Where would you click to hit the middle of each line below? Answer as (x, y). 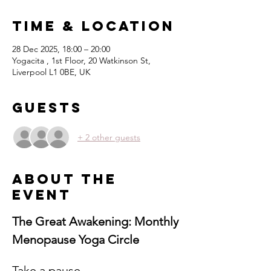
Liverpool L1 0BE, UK (51, 72)
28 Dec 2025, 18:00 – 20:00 (61, 49)
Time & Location (93, 26)
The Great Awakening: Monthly (97, 221)
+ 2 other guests (109, 137)
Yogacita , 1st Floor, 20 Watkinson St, (81, 60)
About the (64, 179)
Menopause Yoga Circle (76, 240)
